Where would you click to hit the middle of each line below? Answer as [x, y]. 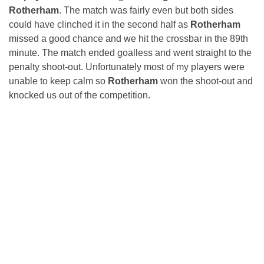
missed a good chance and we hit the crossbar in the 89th [128, 39]
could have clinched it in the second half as [100, 25]
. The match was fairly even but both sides [146, 11]
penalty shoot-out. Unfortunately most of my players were [127, 67]
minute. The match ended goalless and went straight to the [130, 53]
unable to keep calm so [58, 81]
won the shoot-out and [207, 81]
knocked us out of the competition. [80, 95]
